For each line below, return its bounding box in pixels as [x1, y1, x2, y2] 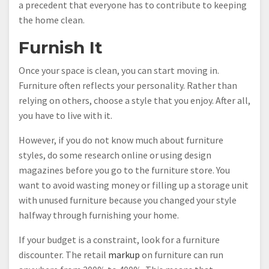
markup [108, 249, 140, 261]
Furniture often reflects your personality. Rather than [19, 79, 237, 91]
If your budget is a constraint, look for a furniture [19, 234, 220, 246]
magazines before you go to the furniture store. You [19, 164, 230, 176]
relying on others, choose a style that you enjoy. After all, [19, 94, 250, 106]
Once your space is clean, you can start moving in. [19, 64, 219, 76]
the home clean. [19, 14, 85, 26]
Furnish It [19, 37, 103, 58]
